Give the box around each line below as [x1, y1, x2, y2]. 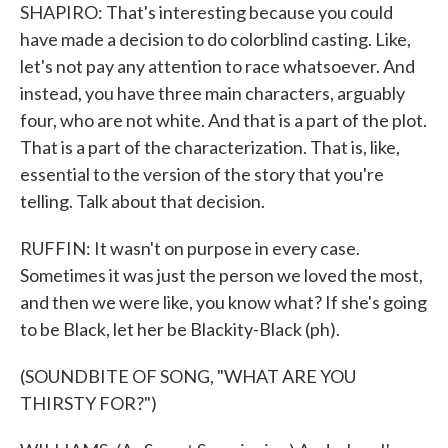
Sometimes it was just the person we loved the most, [20, 264, 423, 286]
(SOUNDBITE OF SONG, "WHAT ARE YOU [20, 365, 356, 387]
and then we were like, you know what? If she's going [20, 291, 427, 313]
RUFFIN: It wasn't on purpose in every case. [20, 237, 360, 259]
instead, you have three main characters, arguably [20, 82, 405, 104]
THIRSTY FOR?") [20, 392, 157, 414]
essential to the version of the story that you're [20, 163, 384, 185]
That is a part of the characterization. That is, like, [20, 136, 400, 158]
